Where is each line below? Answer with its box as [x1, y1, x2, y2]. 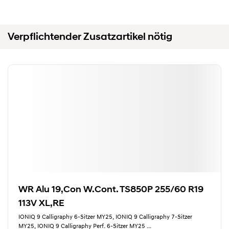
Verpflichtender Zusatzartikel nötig [8, 31, 172, 42]
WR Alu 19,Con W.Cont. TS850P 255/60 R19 [18, 184, 203, 195]
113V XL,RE [18, 197, 64, 209]
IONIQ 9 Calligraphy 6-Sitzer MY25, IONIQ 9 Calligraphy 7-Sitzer [18, 214, 192, 220]
